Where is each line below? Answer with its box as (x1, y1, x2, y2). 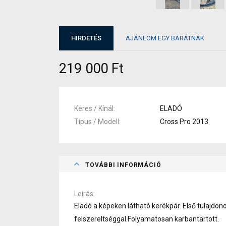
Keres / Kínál (74, 104, 114, 112)
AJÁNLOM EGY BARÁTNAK (126, 34, 204, 42)
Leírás (74, 189, 93, 198)
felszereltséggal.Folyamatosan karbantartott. (74, 214, 219, 223)
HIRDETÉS (71, 34, 101, 42)
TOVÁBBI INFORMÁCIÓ (85, 161, 161, 168)
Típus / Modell (74, 117, 119, 126)
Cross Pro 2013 (160, 117, 208, 126)
